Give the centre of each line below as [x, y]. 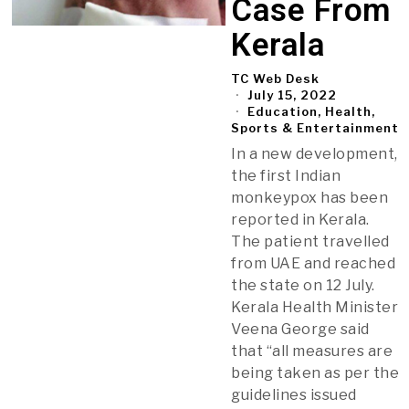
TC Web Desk [276, 78]
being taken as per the [315, 372]
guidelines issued [294, 394]
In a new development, [315, 153]
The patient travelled [310, 241]
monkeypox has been [310, 197]
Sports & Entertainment [315, 127]
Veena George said [300, 329]
